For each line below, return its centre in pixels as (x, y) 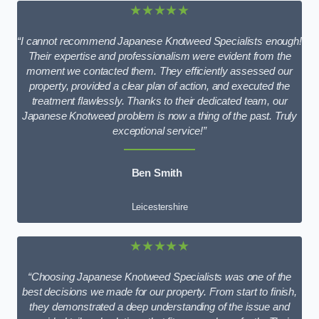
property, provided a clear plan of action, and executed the (159, 86)
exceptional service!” (159, 131)
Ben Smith (157, 173)
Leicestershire (159, 207)
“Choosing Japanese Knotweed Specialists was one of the (159, 277)
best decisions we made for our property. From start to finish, (159, 292)
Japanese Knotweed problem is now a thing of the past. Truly (159, 116)
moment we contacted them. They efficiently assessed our (159, 71)
